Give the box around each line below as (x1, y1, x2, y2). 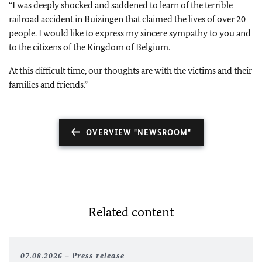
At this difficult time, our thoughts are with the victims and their (9, 65, 252, 76)
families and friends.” (9, 79, 88, 90)
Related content (88, 204, 174, 220)
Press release (72, 251, 125, 261)
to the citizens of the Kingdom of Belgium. (9, 42, 170, 53)
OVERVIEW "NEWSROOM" (85, 127, 191, 137)
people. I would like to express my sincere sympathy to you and (9, 27, 251, 39)
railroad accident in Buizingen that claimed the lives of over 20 (9, 13, 246, 25)
